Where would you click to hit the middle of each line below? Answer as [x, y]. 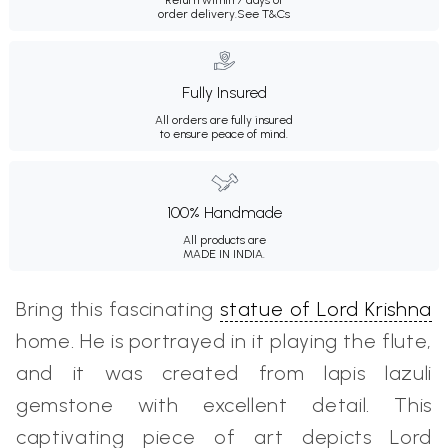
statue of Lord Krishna [326, 308]
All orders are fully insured [224, 119]
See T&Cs [263, 13]
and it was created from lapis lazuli [224, 372]
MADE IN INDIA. [224, 253]
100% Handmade [224, 212]
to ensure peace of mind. [224, 133]
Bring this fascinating [118, 308]
